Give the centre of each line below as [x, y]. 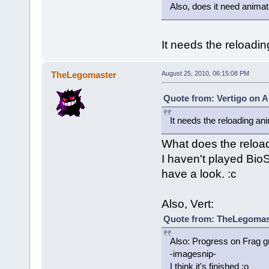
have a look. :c [199, 174]
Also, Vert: [187, 204]
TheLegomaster [84, 74]
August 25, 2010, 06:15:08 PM [205, 73]
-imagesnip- [193, 253]
